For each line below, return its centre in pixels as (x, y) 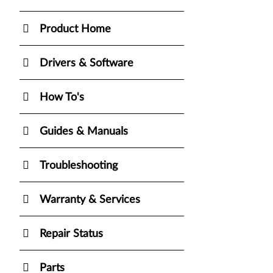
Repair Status (71, 234)
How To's (62, 97)
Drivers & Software (87, 63)
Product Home (75, 29)
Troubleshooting (79, 165)
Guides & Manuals (84, 131)
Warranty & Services (90, 200)
